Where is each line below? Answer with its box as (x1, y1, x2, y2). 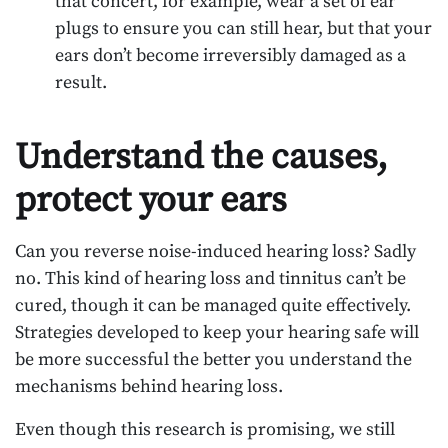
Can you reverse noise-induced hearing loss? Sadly (15, 239, 416, 263)
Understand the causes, (15, 134, 388, 180)
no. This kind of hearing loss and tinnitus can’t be (15, 266, 406, 290)
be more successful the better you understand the (15, 347, 412, 371)
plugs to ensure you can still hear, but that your (55, 16, 432, 40)
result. (55, 70, 107, 94)
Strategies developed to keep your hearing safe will (15, 320, 419, 344)
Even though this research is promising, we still (15, 417, 395, 441)
